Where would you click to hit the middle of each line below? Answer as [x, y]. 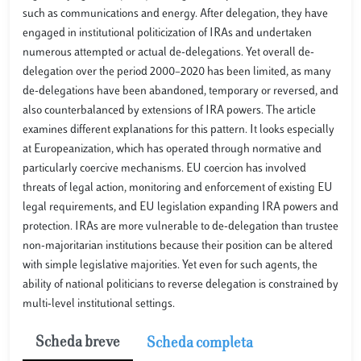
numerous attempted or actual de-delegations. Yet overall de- [168, 53]
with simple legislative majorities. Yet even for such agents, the [170, 266]
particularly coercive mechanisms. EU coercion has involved [164, 169]
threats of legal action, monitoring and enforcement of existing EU [178, 188]
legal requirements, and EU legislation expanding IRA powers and [180, 207]
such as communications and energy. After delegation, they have [175, 14]
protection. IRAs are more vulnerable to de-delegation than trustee [180, 227]
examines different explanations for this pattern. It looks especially [178, 130]
